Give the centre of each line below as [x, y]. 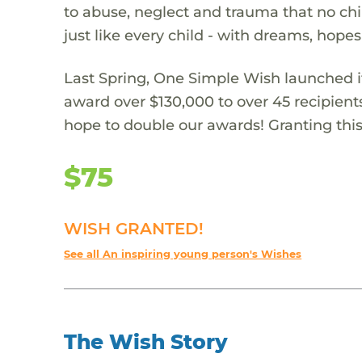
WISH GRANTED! [134, 228]
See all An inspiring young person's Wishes [183, 254]
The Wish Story [146, 341]
